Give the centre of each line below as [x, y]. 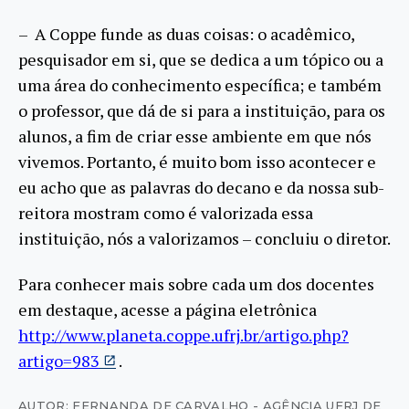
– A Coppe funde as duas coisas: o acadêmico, [186, 33]
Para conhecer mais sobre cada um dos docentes [196, 284]
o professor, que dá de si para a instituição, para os [202, 110]
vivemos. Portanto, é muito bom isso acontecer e [197, 161]
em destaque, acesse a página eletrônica [168, 310]
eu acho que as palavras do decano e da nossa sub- [201, 187]
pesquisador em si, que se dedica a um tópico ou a [201, 59]
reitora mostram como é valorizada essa [166, 212]
